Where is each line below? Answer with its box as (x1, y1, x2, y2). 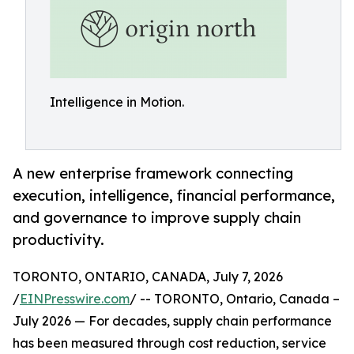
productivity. (13, 231, 104, 249)
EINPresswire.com (20, 291, 130, 307)
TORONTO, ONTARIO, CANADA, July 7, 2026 (13, 269, 283, 285)
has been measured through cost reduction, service (13, 335, 326, 352)
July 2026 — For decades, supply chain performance (13, 313, 332, 330)
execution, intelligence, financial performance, (13, 186, 335, 205)
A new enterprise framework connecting (13, 164, 293, 183)
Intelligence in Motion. (50, 94, 184, 110)
